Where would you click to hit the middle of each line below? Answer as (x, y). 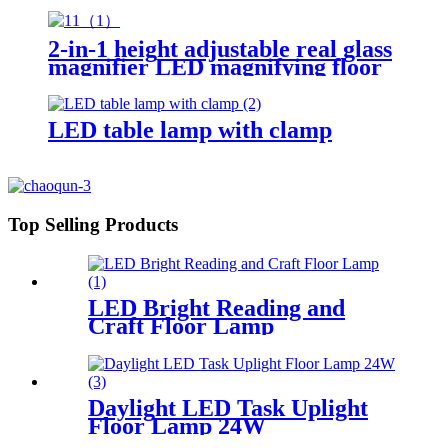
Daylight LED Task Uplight (228, 407)
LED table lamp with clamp (190, 130)
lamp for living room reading (197, 84)
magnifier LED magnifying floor (215, 66)
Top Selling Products (93, 225)
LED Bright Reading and (216, 307)
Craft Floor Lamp (181, 325)
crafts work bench (140, 102)
